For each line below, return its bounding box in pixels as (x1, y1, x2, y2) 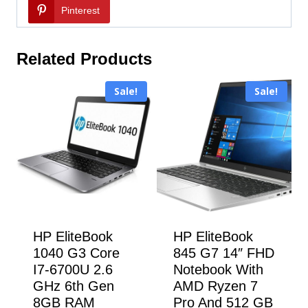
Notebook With (173, 262, 263, 278)
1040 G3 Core (33, 245, 120, 261)
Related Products (16, 49, 152, 69)
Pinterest (61, 5, 100, 16)
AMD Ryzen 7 (173, 278, 258, 294)
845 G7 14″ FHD (173, 245, 274, 261)
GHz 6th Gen (33, 278, 114, 294)
